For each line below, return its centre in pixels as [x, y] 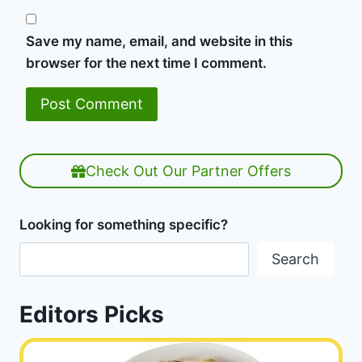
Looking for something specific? [124, 224]
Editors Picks [92, 314]
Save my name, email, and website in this [159, 42]
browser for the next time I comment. [146, 63]
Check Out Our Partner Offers [188, 170]
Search [295, 259]
